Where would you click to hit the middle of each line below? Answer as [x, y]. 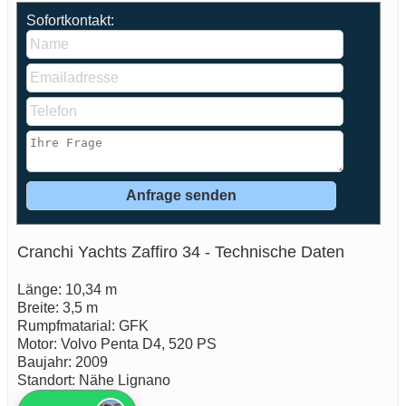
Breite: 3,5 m [58, 307]
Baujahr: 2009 [63, 362]
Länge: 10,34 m [67, 289]
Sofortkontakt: [70, 20]
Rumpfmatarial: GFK [83, 325]
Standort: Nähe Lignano [94, 380]
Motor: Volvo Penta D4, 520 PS [117, 343]
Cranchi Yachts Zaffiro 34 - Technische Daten [181, 252]
